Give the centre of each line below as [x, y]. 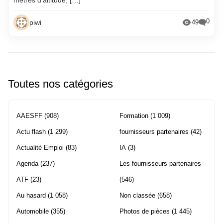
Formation [134, 115]
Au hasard [31, 195]
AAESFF [29, 115]
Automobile [33, 211]
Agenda [27, 163]
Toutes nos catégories [60, 84]
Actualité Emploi [40, 147]
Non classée [137, 195]
